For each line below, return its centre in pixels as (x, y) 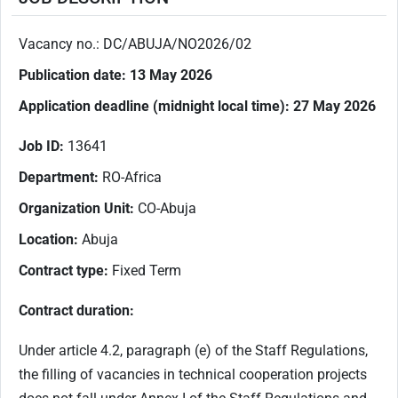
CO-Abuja (167, 208)
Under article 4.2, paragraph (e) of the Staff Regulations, (193, 350)
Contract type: (65, 270)
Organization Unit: (78, 208)
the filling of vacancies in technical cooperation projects (193, 374)
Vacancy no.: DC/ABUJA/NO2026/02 (135, 44)
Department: (59, 177)
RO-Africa (130, 177)
